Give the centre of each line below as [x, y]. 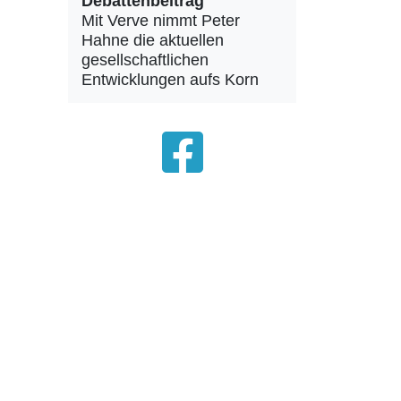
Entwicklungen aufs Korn [170, 79]
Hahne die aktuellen [153, 40]
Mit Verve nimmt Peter [161, 20]
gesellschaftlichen [145, 60]
